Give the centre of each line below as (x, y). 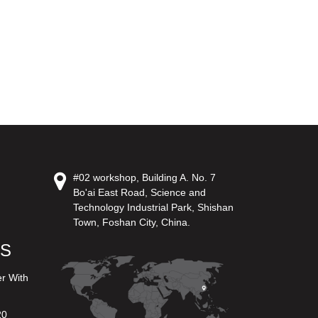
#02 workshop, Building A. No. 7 (144, 177)
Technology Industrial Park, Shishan (153, 207)
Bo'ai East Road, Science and (139, 192)
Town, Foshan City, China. (132, 222)
